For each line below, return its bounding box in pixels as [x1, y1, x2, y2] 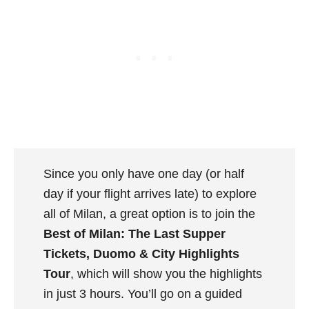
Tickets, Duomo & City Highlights [43, 246, 239, 261]
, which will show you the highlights [70, 266, 262, 281]
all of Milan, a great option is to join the [43, 206, 255, 221]
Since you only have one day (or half [43, 166, 244, 181]
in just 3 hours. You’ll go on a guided [43, 286, 242, 301]
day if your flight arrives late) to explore [43, 186, 257, 201]
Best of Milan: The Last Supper [43, 226, 226, 241]
